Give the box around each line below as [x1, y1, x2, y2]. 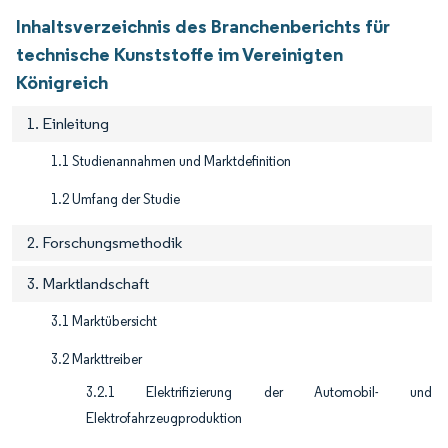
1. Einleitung [27, 114, 109, 134]
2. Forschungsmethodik [27, 233, 182, 253]
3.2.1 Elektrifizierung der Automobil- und [86, 384, 432, 402]
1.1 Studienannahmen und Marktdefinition [51, 153, 291, 171]
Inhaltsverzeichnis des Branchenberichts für [16, 14, 390, 39]
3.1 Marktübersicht [51, 313, 157, 331]
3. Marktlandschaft [27, 274, 149, 294]
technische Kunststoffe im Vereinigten [16, 42, 343, 67]
